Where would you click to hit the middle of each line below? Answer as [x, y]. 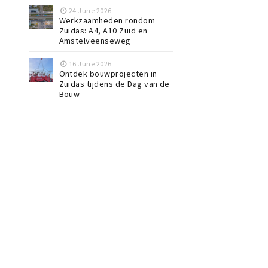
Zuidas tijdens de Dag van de [114, 84]
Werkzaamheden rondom [107, 20]
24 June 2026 [90, 10]
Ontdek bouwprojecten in [108, 74]
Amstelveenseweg [95, 41]
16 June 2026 [90, 64]
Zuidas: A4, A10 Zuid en [103, 31]
